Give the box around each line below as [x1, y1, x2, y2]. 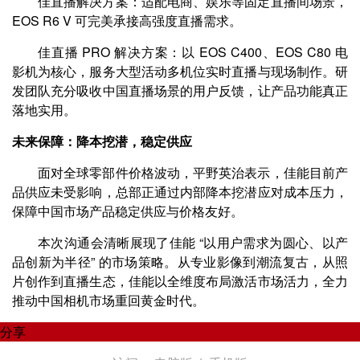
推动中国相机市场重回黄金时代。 [12, 291, 205, 309]
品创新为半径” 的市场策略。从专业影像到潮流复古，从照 [12, 252, 348, 271]
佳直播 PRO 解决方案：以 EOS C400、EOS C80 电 [38, 43, 348, 61]
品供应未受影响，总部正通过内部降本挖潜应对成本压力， [12, 182, 348, 201]
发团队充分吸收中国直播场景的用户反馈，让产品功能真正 [12, 81, 348, 100]
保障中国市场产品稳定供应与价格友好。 [12, 202, 243, 220]
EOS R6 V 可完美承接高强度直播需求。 [12, 11, 242, 30]
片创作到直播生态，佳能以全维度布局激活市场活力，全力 [12, 272, 348, 290]
